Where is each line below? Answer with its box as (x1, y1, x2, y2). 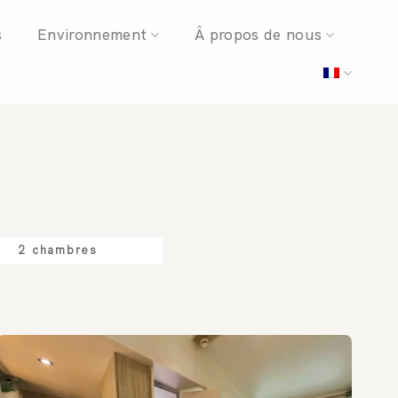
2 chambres (18, 243, 98, 258)
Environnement (37, 24, 147, 44)
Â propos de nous (194, 24, 322, 44)
